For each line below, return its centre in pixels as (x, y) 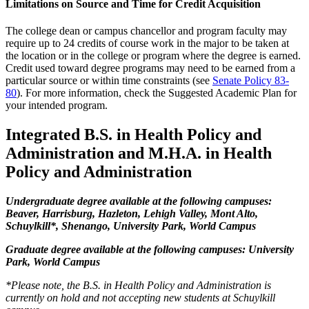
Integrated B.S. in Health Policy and (133, 135)
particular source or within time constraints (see (109, 81)
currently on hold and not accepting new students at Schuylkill (140, 298)
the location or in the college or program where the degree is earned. (153, 56)
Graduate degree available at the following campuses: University (150, 250)
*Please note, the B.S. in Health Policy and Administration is (138, 286)
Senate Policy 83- (251, 81)
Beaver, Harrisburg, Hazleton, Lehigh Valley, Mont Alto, (132, 214)
